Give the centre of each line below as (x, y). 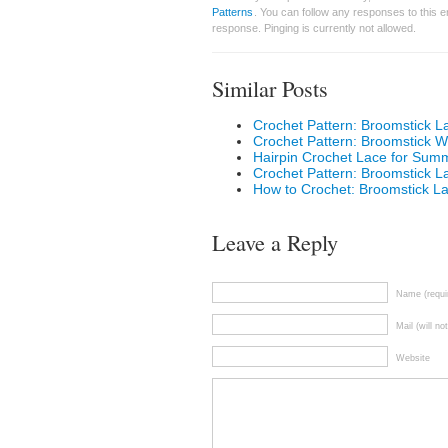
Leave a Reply (275, 242)
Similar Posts (270, 88)
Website (413, 358)
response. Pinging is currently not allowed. (314, 28)
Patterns (232, 12)
